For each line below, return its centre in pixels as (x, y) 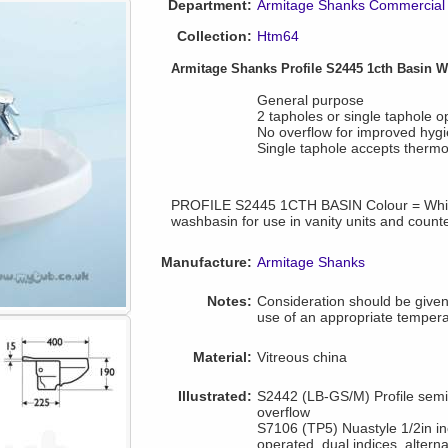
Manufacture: (206, 262)
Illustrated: (215, 396)
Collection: (214, 36)
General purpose (310, 100)
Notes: (229, 301)
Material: (222, 357)
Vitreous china (302, 357)
